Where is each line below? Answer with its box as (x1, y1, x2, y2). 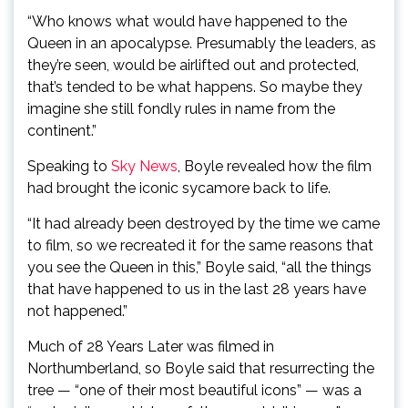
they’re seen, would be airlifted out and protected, (27, 56, 359, 74)
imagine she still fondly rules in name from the (27, 100, 335, 117)
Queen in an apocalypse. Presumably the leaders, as (27, 35, 376, 52)
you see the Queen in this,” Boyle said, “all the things (27, 259, 372, 276)
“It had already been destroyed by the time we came (27, 215, 380, 232)
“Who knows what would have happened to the (27, 13, 347, 30)
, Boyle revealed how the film (178, 158, 372, 175)
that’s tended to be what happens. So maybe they (27, 78, 362, 96)
